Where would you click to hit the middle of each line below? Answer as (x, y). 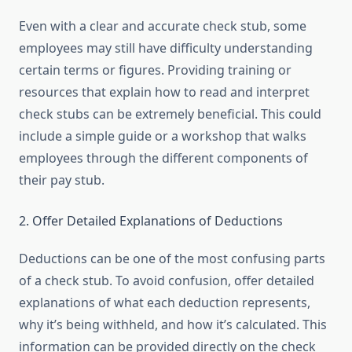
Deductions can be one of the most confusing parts (172, 259)
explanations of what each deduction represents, (165, 303)
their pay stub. (62, 180)
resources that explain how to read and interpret (164, 92)
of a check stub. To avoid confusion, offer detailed (167, 281)
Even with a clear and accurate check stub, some (163, 26)
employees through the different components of (163, 158)
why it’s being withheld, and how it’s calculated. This (173, 325)
